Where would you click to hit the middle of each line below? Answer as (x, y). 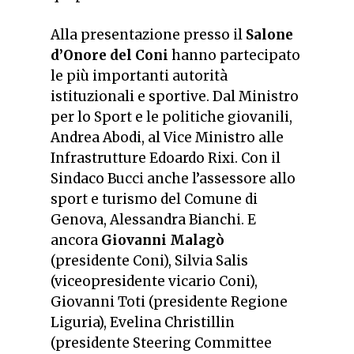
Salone (269, 35)
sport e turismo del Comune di (154, 200)
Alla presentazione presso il (148, 35)
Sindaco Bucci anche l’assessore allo (173, 179)
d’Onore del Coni (109, 56)
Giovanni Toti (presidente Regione (169, 302)
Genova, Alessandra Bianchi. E (153, 220)
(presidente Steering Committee (161, 343)
